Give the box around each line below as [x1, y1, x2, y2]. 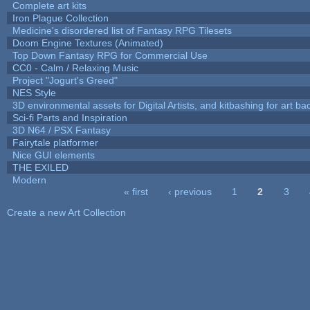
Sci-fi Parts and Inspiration [12, 111, 127, 123]
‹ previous [168, 185, 212, 197]
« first [123, 185, 148, 197]
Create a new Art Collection [6, 206, 126, 218]
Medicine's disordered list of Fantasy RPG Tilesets [12, 24, 232, 36]
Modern [12, 174, 46, 185]
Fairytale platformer [12, 136, 98, 148]
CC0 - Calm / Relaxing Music [12, 62, 138, 73]
